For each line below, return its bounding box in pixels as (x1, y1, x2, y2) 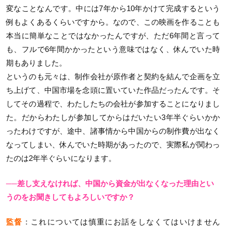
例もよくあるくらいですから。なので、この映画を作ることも (6, 18, 220, 27)
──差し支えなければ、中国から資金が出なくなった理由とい (6, 179, 214, 188)
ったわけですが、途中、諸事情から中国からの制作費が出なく (6, 127, 220, 136)
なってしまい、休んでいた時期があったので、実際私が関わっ (6, 140, 220, 149)
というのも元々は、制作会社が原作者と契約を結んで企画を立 (6, 72, 220, 81)
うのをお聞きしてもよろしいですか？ (6, 192, 135, 201)
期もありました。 (6, 59, 67, 68)
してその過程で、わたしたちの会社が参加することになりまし (6, 99, 220, 108)
